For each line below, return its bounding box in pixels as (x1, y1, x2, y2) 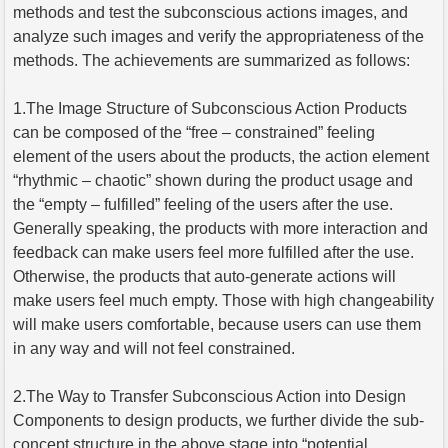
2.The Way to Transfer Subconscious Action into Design (13, 387, 406, 405)
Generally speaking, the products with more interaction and (13, 219, 428, 237)
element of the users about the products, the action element (13, 147, 429, 165)
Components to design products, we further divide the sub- (13, 411, 424, 429)
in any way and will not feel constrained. (13, 339, 295, 357)
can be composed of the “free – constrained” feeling (13, 123, 375, 141)
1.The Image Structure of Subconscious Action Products (13, 99, 407, 117)
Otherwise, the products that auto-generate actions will (13, 267, 396, 285)
